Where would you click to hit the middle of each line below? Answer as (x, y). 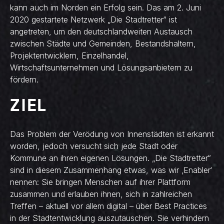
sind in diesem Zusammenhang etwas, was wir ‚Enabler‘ (111, 170)
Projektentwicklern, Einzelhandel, (69, 55)
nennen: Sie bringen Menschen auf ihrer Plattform (100, 182)
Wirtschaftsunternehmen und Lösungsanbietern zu (101, 67)
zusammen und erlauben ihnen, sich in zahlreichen (101, 194)
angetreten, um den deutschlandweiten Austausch (101, 31)
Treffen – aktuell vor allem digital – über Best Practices (108, 206)
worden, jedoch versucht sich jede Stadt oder (94, 146)
